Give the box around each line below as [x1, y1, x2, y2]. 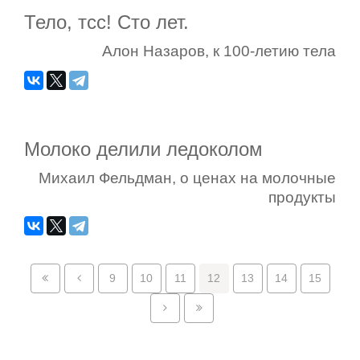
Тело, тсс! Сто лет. [24, 11, 189, 34]
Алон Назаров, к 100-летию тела [102, 43, 336, 60]
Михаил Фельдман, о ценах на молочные [39, 169, 336, 186]
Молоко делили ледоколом [24, 137, 263, 160]
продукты [268, 188, 336, 206]
